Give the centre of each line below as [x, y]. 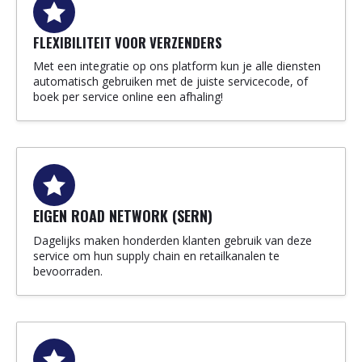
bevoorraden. [68, 271]
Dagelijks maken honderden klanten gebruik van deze [173, 241]
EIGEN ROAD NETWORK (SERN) [123, 216]
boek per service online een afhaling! [128, 97]
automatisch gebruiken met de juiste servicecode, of [170, 82]
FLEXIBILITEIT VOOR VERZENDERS [128, 43]
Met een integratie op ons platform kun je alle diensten [177, 66]
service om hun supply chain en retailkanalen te [156, 256]
